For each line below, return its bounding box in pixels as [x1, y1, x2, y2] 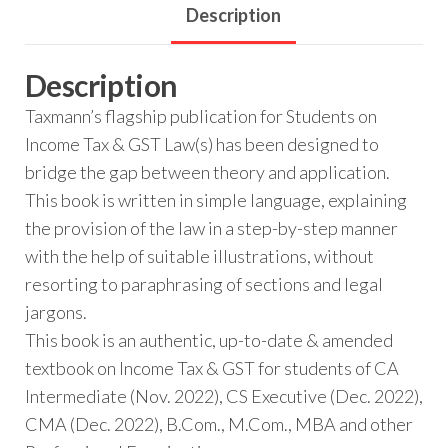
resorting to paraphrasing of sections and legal [25, 273, 383, 296]
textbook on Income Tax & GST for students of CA [25, 357, 399, 380]
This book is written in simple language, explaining [25, 189, 407, 212]
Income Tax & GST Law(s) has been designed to [25, 133, 379, 156]
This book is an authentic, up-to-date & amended [25, 329, 393, 352]
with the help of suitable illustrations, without [25, 245, 374, 268]
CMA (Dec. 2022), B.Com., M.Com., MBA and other [25, 413, 413, 436]
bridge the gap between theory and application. [25, 161, 390, 184]
